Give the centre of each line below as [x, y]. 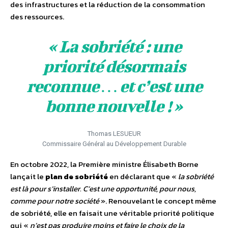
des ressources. [37, 17]
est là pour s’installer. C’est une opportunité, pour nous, [103, 189]
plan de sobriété [77, 177]
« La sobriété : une [114, 46]
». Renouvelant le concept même [158, 201]
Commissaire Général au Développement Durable [114, 144]
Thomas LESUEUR [114, 134]
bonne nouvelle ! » [114, 106]
